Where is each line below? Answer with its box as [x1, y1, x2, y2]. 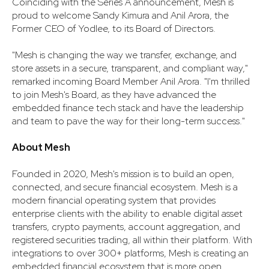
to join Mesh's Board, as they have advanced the [12, 88, 216, 101]
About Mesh [12, 141, 70, 154]
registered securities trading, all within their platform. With [12, 233, 252, 246]
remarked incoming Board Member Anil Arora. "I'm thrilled [12, 74, 250, 88]
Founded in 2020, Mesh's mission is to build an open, [12, 167, 234, 180]
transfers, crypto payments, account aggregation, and [12, 220, 240, 233]
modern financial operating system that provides [12, 193, 216, 207]
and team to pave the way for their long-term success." [12, 114, 245, 127]
